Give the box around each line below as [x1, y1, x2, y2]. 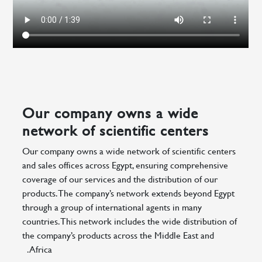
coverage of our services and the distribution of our [22, 172, 218, 186]
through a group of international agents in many [22, 200, 202, 214]
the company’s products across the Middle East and [22, 228, 215, 242]
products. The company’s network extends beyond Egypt [22, 186, 235, 200]
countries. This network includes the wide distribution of [22, 214, 237, 228]
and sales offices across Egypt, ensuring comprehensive [22, 158, 229, 172]
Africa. [29, 242, 53, 256]
